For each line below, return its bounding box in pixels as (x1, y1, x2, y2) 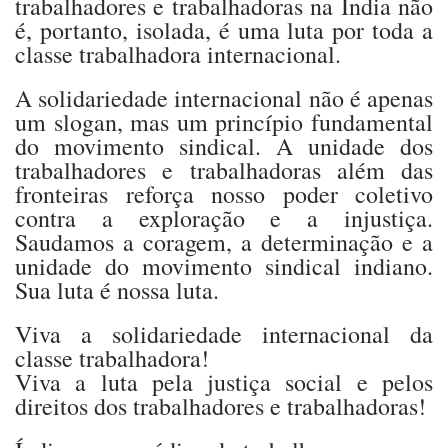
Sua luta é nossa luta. (15, 273, 219, 306)
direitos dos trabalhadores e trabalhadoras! (15, 389, 426, 422)
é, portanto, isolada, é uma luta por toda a (15, 13, 433, 46)
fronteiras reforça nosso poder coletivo (15, 177, 433, 210)
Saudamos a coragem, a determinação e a (15, 225, 433, 258)
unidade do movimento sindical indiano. (15, 249, 433, 282)
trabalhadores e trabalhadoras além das (15, 153, 433, 186)
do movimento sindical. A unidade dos (15, 129, 433, 162)
